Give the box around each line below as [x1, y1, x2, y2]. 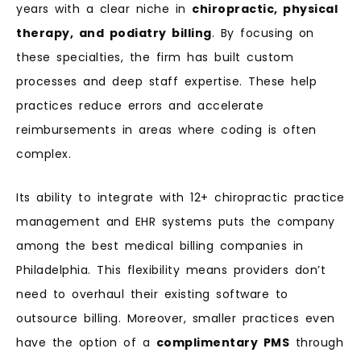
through [289, 334, 343, 351]
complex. [16, 145, 71, 162]
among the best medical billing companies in [16, 238, 304, 255]
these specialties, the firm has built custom [16, 48, 293, 65]
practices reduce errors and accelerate [16, 97, 263, 114]
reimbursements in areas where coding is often [16, 121, 317, 138]
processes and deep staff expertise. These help [16, 73, 317, 89]
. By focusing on [211, 24, 314, 41]
